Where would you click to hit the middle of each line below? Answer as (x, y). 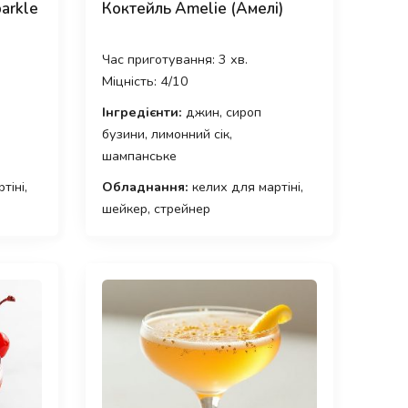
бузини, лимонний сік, (167, 134)
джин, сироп (221, 112)
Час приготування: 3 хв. (174, 60)
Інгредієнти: (142, 112)
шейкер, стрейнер (156, 209)
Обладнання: (145, 187)
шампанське (139, 156)
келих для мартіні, (245, 187)
